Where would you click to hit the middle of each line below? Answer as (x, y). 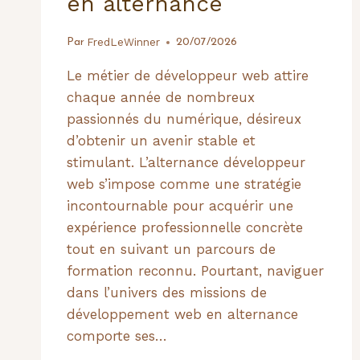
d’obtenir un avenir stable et (161, 140)
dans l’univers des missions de (167, 292)
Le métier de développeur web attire (188, 75)
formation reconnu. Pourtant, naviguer (195, 270)
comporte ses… (117, 335)
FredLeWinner (124, 41)
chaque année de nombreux (161, 97)
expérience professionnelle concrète (185, 227)
